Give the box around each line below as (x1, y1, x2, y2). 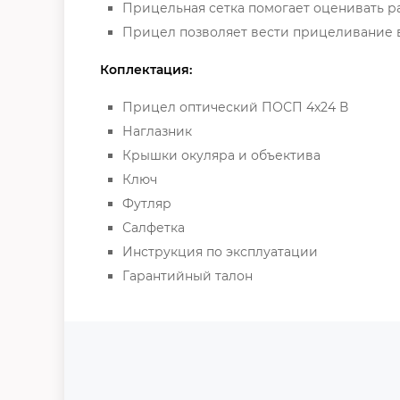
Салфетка (122, 219, 185, 236)
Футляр (122, 195, 171, 212)
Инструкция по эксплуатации (122, 243, 318, 260)
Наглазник (122, 122, 192, 139)
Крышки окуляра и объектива (122, 146, 321, 163)
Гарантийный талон (122, 267, 253, 284)
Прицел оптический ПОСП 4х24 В (122, 98, 348, 115)
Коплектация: (100, 61, 192, 78)
